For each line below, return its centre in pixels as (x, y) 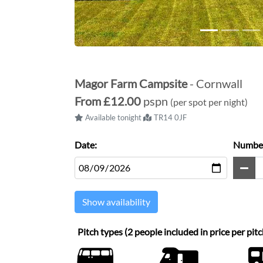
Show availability (116, 202)
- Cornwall (216, 83)
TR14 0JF (170, 117)
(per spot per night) (209, 102)
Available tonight (113, 117)
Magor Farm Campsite (132, 83)
